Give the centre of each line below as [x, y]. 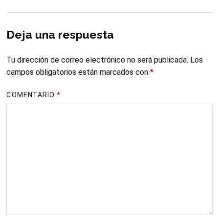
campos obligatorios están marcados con [78, 72]
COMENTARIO [32, 95]
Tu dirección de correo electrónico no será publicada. [98, 60]
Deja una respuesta [60, 34]
